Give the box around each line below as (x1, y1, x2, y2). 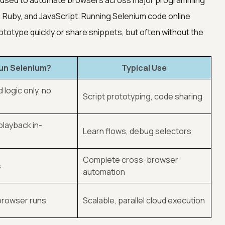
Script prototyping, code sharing (82, 91, 202, 102)
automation (82, 166, 125, 177)
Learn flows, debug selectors (82, 126, 191, 137)
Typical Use (122, 62, 167, 73)
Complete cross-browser (82, 154, 178, 165)
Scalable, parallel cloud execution (82, 195, 205, 206)
